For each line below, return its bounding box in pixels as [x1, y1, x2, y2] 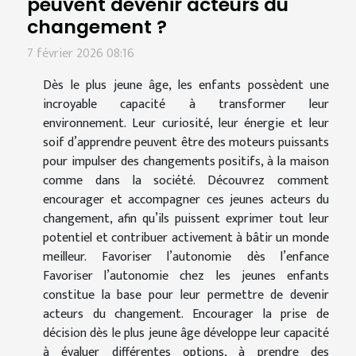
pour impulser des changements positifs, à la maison [43, 151, 329, 173]
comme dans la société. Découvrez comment [43, 170, 329, 192]
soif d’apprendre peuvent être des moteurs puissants [43, 132, 329, 154]
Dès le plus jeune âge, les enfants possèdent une [43, 75, 329, 97]
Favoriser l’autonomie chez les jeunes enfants [43, 265, 329, 288]
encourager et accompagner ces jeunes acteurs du [43, 189, 329, 211]
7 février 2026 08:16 [27, 43, 134, 65]
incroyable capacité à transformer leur [43, 94, 329, 116]
